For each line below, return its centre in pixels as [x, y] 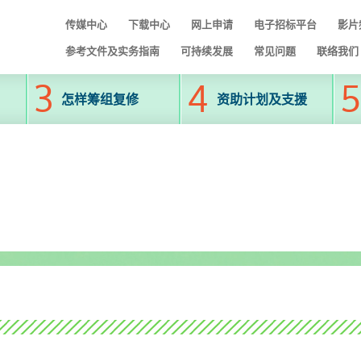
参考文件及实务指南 [112, 51]
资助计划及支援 [262, 99]
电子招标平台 [285, 25]
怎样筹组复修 [100, 99]
